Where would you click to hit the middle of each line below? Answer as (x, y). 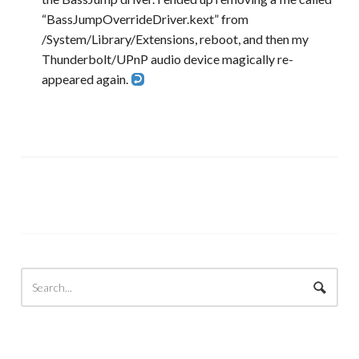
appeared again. (86, 79)
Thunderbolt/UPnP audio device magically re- (167, 59)
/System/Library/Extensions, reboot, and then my (175, 39)
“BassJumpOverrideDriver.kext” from (145, 19)
